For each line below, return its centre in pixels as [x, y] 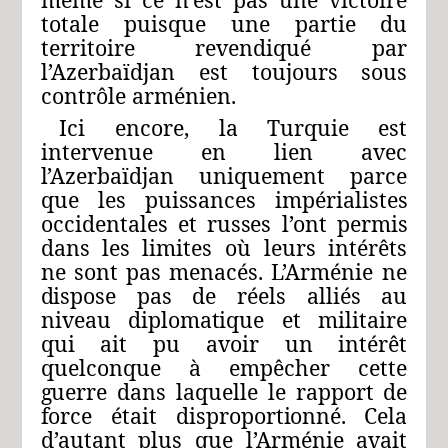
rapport [334, 392]
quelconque [100, 368]
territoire [87, 48]
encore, [151, 128]
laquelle [216, 392]
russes [239, 224]
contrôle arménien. [138, 96]
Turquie [308, 128]
